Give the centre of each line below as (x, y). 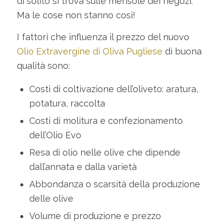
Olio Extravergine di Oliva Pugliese (89, 51)
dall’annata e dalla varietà (83, 167)
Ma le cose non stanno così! (76, 15)
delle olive (51, 199)
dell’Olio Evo (55, 135)
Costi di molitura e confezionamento (106, 121)
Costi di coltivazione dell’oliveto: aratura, (113, 89)
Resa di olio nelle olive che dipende (105, 153)
